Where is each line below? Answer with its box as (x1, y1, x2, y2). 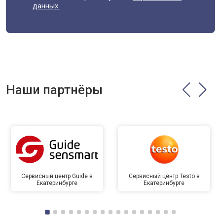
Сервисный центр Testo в (128, 173, 200, 180)
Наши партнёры (6, 82, 103, 97)
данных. (33, 1, 60, 10)
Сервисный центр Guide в (21, 173, 93, 180)
